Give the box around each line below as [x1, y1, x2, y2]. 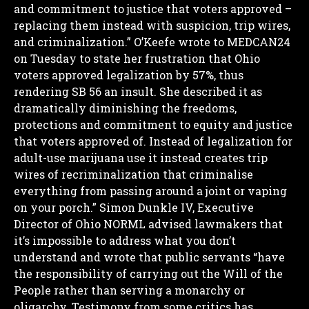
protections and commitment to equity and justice [14, 117, 292, 132]
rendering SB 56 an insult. [14, 83, 157, 99]
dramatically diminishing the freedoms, [14, 100, 237, 115]
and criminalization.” [14, 34, 131, 49]
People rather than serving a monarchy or [14, 282, 245, 297]
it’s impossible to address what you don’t [14, 232, 236, 248]
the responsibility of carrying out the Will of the [14, 266, 283, 281]
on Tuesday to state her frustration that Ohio [14, 50, 260, 66]
